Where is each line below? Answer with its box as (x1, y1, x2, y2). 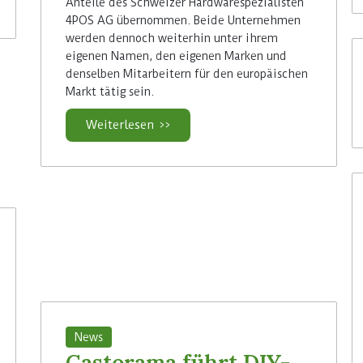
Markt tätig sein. (66, 84, 155, 98)
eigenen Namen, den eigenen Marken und (66, 49, 288, 62)
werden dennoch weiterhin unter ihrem (66, 31, 279, 45)
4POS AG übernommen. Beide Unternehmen (66, 13, 301, 27)
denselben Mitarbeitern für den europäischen (66, 66, 309, 80)
